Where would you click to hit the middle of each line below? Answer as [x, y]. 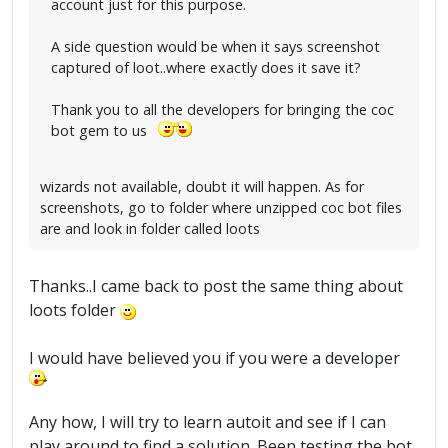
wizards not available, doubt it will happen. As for [202, 186]
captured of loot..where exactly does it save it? [206, 67]
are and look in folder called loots [150, 228]
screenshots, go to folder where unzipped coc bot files [221, 207]
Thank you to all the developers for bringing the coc [222, 109]
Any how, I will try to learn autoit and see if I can [207, 422]
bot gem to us [103, 130]
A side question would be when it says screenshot [215, 46]
